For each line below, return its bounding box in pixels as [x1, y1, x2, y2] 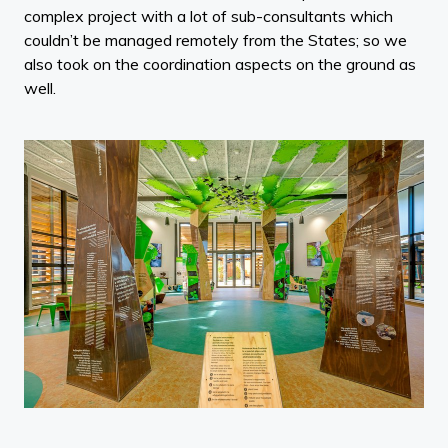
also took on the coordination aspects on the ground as [24, 54, 416, 74]
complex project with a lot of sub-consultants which [24, 6, 393, 26]
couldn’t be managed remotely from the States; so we [24, 30, 407, 50]
